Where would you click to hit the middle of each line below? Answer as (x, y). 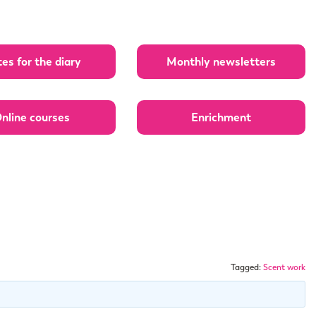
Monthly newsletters (221, 61)
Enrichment (221, 117)
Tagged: (247, 267)
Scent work (284, 267)
